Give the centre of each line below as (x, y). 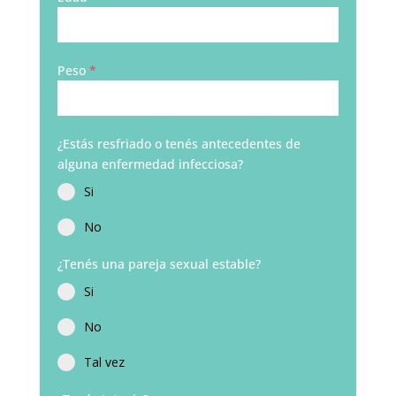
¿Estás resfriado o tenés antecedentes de (179, 144)
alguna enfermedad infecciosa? (150, 164)
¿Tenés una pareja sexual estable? (159, 264)
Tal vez (104, 362)
